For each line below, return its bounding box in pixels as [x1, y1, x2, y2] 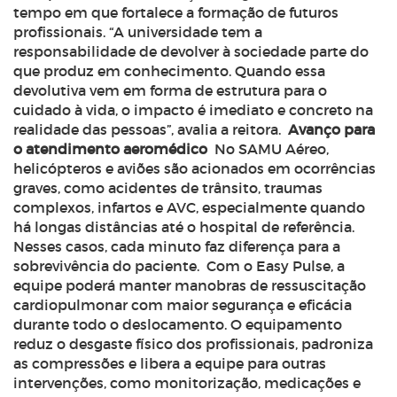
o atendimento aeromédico [13, 140, 207, 158]
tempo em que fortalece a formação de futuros [13, 4, 339, 21]
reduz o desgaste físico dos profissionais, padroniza [13, 335, 373, 353]
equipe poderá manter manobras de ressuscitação [13, 276, 366, 294]
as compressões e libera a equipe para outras [13, 354, 326, 372]
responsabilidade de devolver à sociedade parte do [13, 43, 369, 60]
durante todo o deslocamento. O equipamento [13, 315, 342, 333]
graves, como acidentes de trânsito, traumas [13, 179, 323, 197]
